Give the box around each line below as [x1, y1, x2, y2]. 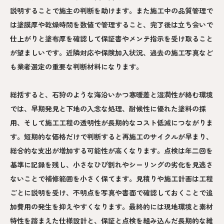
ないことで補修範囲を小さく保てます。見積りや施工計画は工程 [10, 173, 213, 183]
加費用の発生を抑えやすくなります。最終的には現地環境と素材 [10, 201, 213, 211]
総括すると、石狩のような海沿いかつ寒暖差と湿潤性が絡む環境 [10, 89, 213, 99]
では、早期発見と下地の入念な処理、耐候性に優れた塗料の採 [10, 103, 206, 113]
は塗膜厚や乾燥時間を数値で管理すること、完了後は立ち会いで [10, 19, 213, 29]
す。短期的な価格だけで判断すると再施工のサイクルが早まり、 [10, 131, 213, 141]
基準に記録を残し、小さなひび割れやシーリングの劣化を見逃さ [10, 159, 213, 169]
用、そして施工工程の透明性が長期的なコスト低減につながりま [10, 117, 213, 127]
